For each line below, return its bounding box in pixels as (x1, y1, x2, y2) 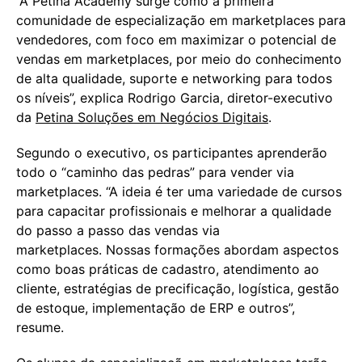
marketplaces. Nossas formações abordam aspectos (16, 241, 339, 258)
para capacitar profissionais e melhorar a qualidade (16, 202, 331, 219)
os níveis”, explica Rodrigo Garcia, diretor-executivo (16, 89, 333, 106)
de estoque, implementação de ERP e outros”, (16, 299, 295, 316)
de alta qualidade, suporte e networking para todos (16, 69, 332, 86)
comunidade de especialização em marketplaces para (16, 11, 346, 28)
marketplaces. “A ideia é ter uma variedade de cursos (16, 183, 342, 200)
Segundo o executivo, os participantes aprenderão (16, 144, 327, 161)
